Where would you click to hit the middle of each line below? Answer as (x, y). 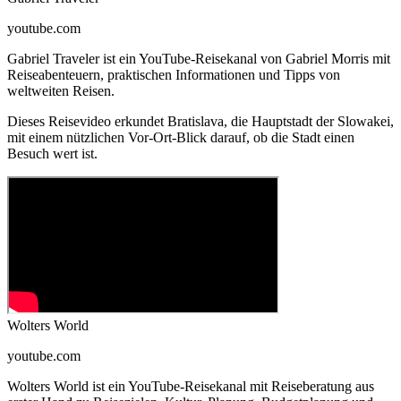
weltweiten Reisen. (61, 91)
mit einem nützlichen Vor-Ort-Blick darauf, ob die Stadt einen (181, 138)
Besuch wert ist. (52, 154)
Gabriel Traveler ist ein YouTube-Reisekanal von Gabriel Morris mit (199, 59)
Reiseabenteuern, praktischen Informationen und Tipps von (174, 75)
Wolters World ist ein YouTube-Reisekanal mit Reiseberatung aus (191, 387)
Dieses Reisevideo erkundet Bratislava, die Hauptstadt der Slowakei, (200, 122)
